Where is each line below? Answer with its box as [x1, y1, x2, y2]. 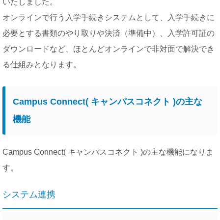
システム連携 [2, 189, 55, 199]
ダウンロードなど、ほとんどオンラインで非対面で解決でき [2, 44, 215, 53]
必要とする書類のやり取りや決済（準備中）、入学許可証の [2, 28, 215, 37]
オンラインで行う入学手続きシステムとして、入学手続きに [2, 13, 215, 22]
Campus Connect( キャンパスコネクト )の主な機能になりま [2, 147, 214, 156]
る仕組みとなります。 [2, 60, 89, 69]
